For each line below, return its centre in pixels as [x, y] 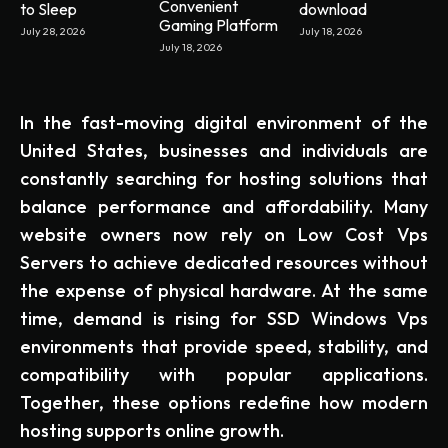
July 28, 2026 [52, 30]
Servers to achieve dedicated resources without [224, 262]
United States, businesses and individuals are [224, 150]
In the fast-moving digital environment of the [224, 122]
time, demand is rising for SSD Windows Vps [224, 318]
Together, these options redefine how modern [224, 402]
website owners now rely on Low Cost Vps [224, 234]
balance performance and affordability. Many [224, 206]
